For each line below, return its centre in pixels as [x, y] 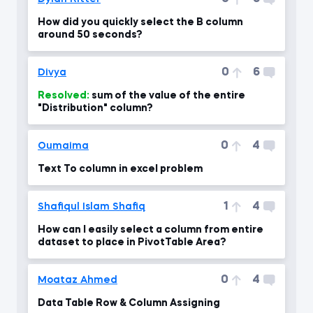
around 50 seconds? [90, 35]
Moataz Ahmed [78, 280]
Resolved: [64, 96]
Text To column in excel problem [120, 169]
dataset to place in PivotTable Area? [132, 242]
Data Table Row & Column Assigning [129, 303]
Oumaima [63, 146]
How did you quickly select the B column [140, 22]
